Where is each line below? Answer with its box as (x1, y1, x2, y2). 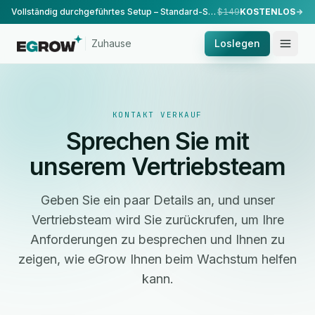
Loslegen (214, 37, 260, 49)
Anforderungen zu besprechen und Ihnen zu (30, 232, 285, 247)
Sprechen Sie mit (65, 127, 250, 155)
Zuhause (91, 37, 132, 49)
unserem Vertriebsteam (29, 152, 286, 181)
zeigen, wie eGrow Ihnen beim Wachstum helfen (18, 252, 297, 266)
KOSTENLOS (240, 6, 295, 17)
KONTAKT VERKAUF (112, 110, 203, 120)
